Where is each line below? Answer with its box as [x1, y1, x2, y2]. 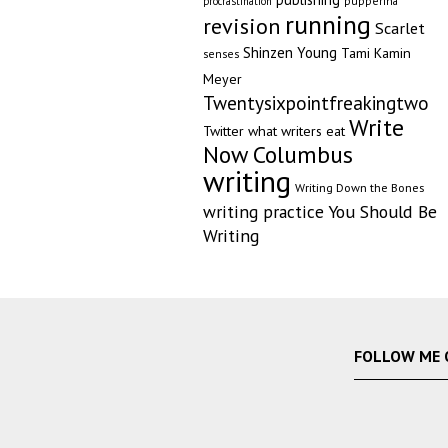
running [284, 8, 371, 41]
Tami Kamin [340, 44, 411, 62]
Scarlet [374, 17, 425, 39]
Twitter [202, 122, 244, 140]
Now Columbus [202, 139, 353, 170]
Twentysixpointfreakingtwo [202, 91, 429, 115]
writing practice [202, 200, 324, 223]
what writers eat [247, 122, 345, 140]
